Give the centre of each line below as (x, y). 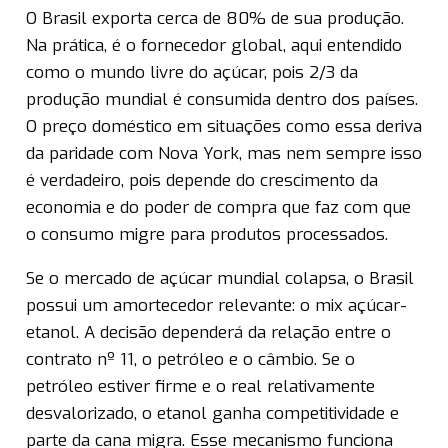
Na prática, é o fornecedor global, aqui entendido (214, 46)
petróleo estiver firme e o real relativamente (200, 387)
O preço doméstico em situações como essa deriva (224, 127)
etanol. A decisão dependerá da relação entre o (208, 333)
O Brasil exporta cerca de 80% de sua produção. (215, 19)
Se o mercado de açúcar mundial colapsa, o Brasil (220, 279)
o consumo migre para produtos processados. (207, 235)
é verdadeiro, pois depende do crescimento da (202, 181)
